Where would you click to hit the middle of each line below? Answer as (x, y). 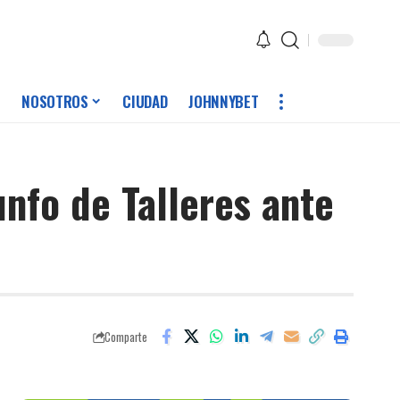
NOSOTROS (55, 102)
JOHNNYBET (224, 102)
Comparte (126, 337)
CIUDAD (145, 102)
